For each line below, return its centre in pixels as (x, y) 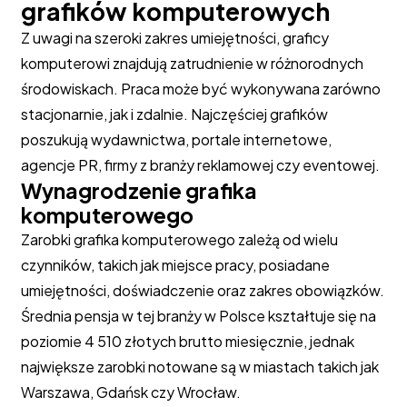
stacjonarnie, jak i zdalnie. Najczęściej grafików (174, 114)
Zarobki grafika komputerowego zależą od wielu (179, 239)
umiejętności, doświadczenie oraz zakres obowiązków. (202, 290)
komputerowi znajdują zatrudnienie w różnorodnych (192, 63)
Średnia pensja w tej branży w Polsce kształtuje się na (198, 316)
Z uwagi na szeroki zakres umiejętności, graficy (174, 38)
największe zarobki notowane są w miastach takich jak (199, 367)
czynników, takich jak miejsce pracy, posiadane (175, 265)
